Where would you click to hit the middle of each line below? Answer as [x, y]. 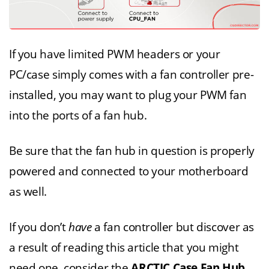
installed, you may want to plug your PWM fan [128, 95]
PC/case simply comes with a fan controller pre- [131, 74]
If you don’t [39, 227]
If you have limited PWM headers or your [115, 54]
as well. [28, 192]
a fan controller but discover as [173, 227]
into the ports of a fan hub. [78, 115]
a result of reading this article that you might [124, 247]
